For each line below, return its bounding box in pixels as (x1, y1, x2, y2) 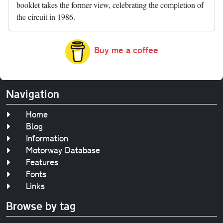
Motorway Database (26, 144, 100, 156)
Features (26, 156, 58, 168)
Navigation (6, 87, 59, 101)
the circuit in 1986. (16, 11, 75, 22)
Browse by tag (6, 199, 76, 213)
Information (26, 132, 68, 144)
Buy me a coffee (94, 44, 158, 56)
